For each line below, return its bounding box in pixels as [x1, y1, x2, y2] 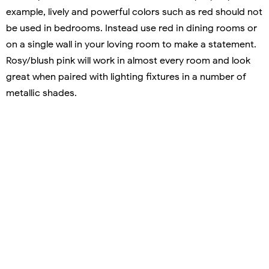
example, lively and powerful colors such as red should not [6, 5, 262, 18]
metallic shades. [6, 86, 77, 99]
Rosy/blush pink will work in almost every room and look [6, 54, 250, 67]
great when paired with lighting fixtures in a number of [6, 70, 246, 83]
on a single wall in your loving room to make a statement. [6, 38, 256, 50]
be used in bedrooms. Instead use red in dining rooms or [6, 22, 257, 34]
